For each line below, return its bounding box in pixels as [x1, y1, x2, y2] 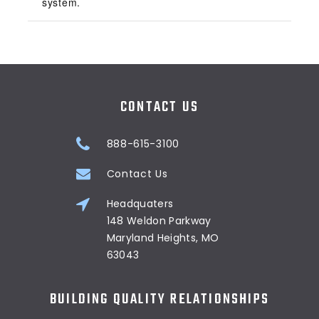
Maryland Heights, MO [106, 231, 219, 246]
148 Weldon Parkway [106, 214, 211, 229]
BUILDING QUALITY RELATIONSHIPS [50, 288, 269, 311]
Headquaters [106, 197, 174, 211]
